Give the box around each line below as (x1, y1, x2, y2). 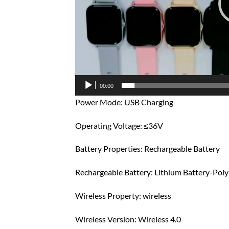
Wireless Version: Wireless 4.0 (75, 214, 181, 224)
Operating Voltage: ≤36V (75, 120, 163, 130)
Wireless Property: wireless (75, 191, 171, 201)
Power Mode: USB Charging (75, 97, 173, 107)
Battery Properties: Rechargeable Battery (75, 144, 220, 154)
